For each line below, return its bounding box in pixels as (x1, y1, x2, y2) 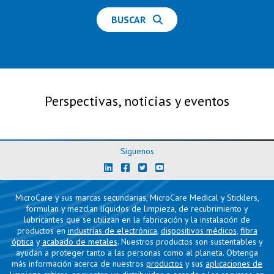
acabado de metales (42, 235, 117, 247)
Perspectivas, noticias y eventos (45, 92, 229, 109)
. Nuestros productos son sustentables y (117, 235, 263, 247)
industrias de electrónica (67, 224, 157, 236)
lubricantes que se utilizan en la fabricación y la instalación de (24, 213, 250, 225)
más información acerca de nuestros (12, 257, 146, 269)
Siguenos (120, 145, 154, 157)
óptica (11, 235, 34, 247)
